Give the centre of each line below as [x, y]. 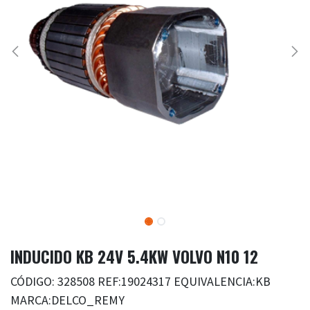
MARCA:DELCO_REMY [67, 300]
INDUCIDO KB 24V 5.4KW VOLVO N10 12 [134, 257]
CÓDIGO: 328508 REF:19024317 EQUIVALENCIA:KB [140, 282]
